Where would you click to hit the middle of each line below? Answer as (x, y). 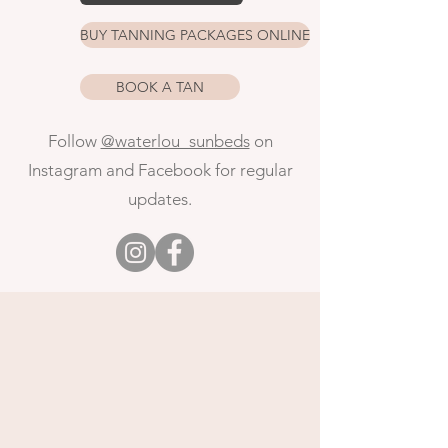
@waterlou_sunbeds (175, 141)
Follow (74, 141)
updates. (160, 199)
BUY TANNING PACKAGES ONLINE (195, 35)
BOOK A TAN (160, 87)
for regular (253, 170)
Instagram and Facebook (121, 170)
